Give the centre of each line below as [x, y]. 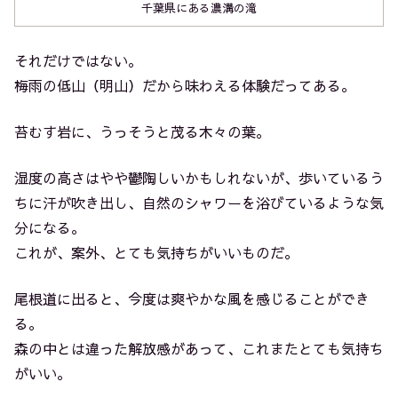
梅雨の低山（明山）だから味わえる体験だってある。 [185, 85]
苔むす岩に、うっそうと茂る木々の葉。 [142, 131]
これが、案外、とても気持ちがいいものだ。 [156, 252]
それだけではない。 [78, 60]
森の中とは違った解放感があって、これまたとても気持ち [199, 348]
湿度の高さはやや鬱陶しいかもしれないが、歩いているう [199, 177]
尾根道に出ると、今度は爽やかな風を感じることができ [192, 298]
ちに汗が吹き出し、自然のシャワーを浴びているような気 [199, 202]
